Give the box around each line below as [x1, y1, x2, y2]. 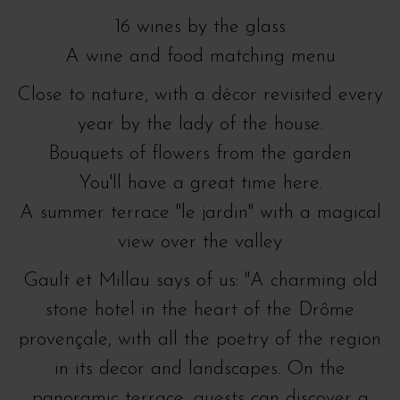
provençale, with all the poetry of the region [19, 329, 381, 350]
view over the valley [118, 232, 282, 253]
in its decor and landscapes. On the [54, 359, 346, 379]
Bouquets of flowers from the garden [48, 144, 352, 164]
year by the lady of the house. [77, 114, 323, 135]
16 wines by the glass [114, 17, 286, 37]
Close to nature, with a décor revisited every [17, 85, 383, 105]
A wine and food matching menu [64, 46, 336, 67]
